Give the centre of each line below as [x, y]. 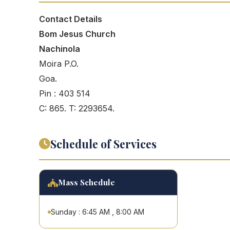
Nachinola [60, 49]
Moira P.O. [59, 64]
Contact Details [71, 19]
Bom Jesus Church [77, 34]
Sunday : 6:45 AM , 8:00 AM [98, 212]
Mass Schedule [87, 182]
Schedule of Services [103, 144]
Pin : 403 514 [65, 93]
